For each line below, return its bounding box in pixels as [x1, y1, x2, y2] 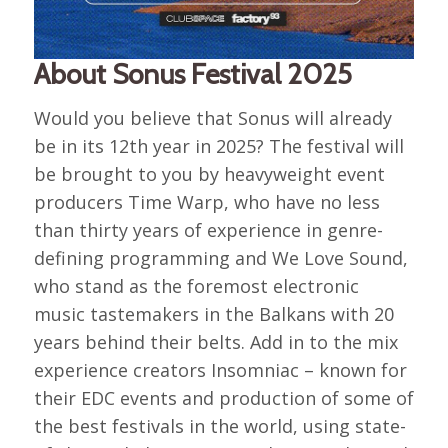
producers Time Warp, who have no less [33, 190, 380, 215]
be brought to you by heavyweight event [33, 162, 385, 187]
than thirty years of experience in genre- [33, 218, 383, 243]
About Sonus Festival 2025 [33, 56, 352, 91]
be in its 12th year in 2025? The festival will [33, 134, 404, 159]
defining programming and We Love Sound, [33, 246, 408, 271]
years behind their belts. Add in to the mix [33, 330, 398, 355]
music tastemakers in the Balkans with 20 [33, 302, 394, 327]
